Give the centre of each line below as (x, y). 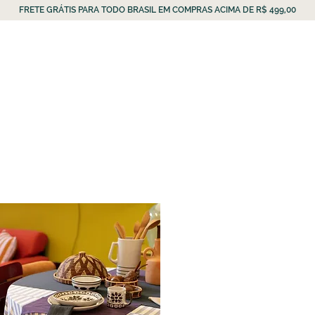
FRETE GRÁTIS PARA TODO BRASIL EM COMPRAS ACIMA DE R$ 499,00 (157, 10)
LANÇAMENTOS (37, 64)
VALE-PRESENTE (206, 64)
